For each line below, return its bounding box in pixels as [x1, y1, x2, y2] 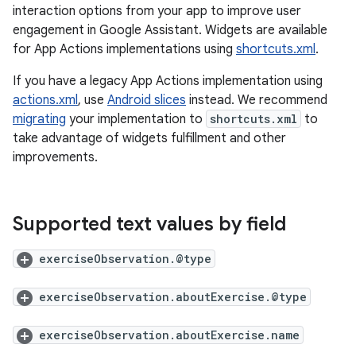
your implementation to [66, 111, 206, 127]
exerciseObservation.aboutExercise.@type [39, 289, 307, 304]
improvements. [13, 149, 98, 165]
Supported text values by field [13, 212, 286, 236]
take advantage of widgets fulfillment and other [13, 130, 286, 146]
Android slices [107, 92, 186, 108]
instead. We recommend [186, 92, 327, 108]
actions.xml [13, 92, 78, 108]
